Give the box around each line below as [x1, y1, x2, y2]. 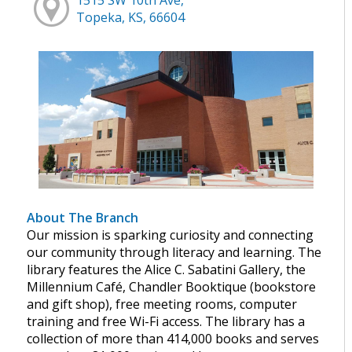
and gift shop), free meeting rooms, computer [27, 295, 298, 313]
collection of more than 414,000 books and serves [27, 330, 320, 348]
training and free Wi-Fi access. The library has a [27, 313, 306, 331]
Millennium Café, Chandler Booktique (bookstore [27, 278, 317, 296]
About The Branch [27, 209, 139, 227]
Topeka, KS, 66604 [76, 8, 185, 26]
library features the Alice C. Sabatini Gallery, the [27, 261, 306, 279]
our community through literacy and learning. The [27, 244, 322, 262]
